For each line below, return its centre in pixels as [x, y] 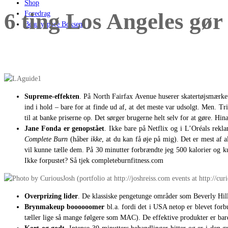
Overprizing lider [51, 196]
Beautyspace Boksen [53, 24]
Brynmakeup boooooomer [65, 207]
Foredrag [37, 13]
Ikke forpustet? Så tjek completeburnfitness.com [94, 160]
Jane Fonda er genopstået [65, 128]
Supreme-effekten [52, 96]
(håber [80, 139]
